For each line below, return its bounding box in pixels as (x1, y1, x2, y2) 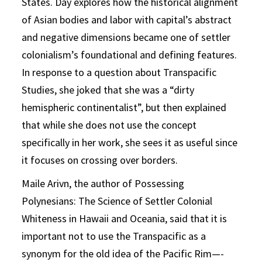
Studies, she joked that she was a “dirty (22, 83, 195, 97)
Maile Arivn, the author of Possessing (22, 177, 185, 191)
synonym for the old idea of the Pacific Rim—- (22, 247, 225, 261)
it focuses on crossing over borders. (22, 153, 178, 167)
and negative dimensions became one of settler (22, 30, 231, 44)
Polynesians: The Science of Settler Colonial (22, 194, 213, 208)
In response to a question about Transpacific (22, 65, 217, 80)
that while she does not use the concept (22, 118, 197, 132)
